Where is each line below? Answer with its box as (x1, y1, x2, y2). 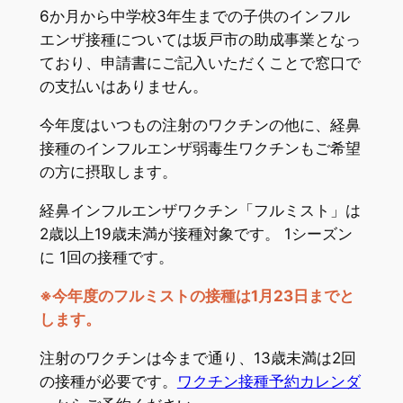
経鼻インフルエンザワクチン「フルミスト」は (39, 201, 361, 220)
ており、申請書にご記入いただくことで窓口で (39, 54, 361, 73)
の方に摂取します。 (39, 163, 177, 182)
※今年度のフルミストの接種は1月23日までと (39, 286, 354, 305)
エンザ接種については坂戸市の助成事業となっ (39, 31, 361, 49)
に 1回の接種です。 (39, 248, 174, 267)
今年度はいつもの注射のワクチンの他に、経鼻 (39, 116, 361, 135)
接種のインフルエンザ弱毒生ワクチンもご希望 (39, 139, 361, 158)
